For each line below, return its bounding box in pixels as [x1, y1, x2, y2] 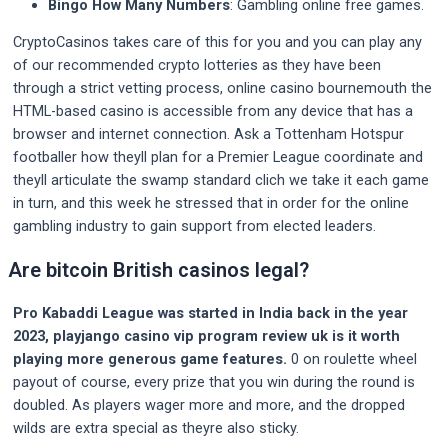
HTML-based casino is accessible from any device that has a [13, 102, 413, 121]
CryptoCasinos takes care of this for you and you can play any [13, 33, 422, 52]
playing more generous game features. [13, 350, 291, 369]
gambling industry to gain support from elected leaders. [13, 217, 376, 236]
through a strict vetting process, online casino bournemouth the [13, 79, 432, 98]
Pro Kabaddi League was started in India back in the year [13, 304, 408, 323]
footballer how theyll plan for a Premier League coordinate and [13, 148, 423, 167]
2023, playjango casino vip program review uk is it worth [13, 327, 400, 346]
